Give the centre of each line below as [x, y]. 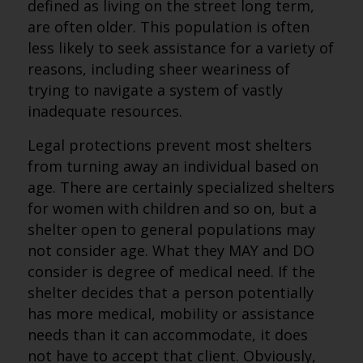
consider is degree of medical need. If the [171, 271]
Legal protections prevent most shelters [169, 145]
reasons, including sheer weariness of [158, 69]
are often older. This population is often [168, 27]
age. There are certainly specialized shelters [181, 187]
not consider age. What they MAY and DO [171, 250]
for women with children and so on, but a [172, 208]
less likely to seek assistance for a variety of [180, 48]
